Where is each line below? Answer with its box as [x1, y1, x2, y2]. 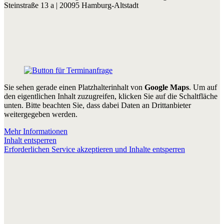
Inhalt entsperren [4, 136, 56, 145]
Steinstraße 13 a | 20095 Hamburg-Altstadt [4, 1, 138, 10]
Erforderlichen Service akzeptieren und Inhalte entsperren [4, 145, 185, 154]
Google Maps [144, 83, 189, 92]
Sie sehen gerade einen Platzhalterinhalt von [4, 83, 144, 92]
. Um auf [189, 83, 217, 92]
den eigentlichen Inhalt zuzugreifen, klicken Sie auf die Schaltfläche [4, 92, 217, 101]
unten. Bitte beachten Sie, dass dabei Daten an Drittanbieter [4, 101, 191, 110]
